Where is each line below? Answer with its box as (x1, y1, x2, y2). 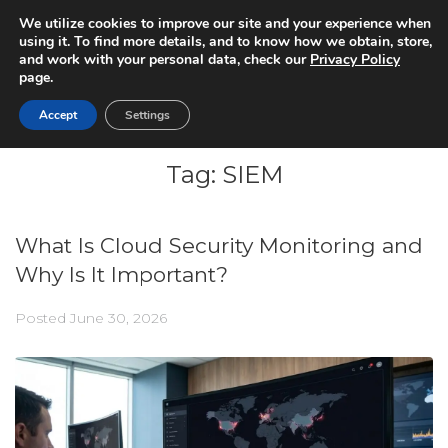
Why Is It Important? (15, 262, 228, 288)
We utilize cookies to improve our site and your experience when (19, 14, 431, 33)
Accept (39, 107, 77, 123)
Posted (15, 309, 70, 328)
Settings (125, 107, 170, 123)
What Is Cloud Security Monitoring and (15, 233, 423, 259)
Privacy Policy (310, 50, 400, 69)
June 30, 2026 (70, 309, 167, 328)
